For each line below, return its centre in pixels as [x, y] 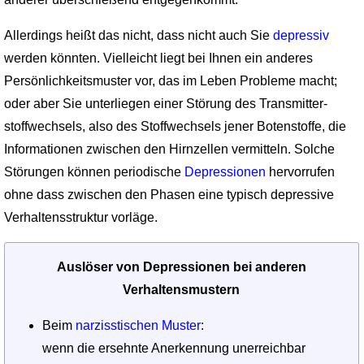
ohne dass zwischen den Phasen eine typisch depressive [169, 194]
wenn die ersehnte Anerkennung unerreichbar [174, 348]
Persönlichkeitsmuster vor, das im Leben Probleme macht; [170, 80]
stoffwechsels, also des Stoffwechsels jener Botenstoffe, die [175, 126]
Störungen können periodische [94, 171]
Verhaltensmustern [182, 289]
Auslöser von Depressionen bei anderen [181, 266]
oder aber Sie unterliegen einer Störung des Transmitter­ [165, 103]
